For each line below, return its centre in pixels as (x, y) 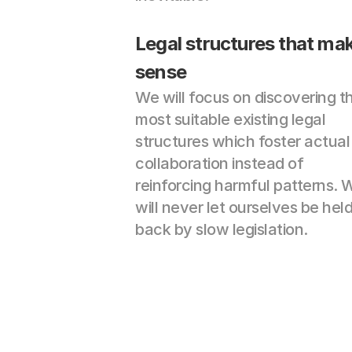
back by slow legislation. (222, 229)
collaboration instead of (219, 163)
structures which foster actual (242, 141)
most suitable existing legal (230, 119)
